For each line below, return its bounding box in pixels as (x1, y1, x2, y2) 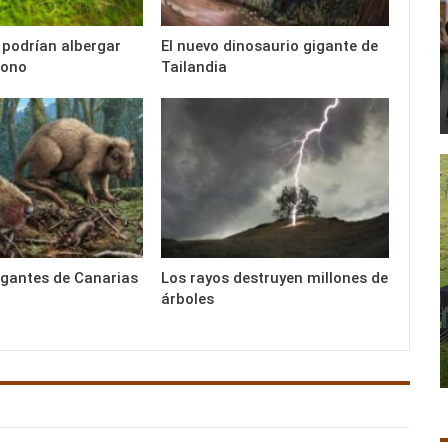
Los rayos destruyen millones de (161, 268, 389, 287)
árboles (161, 289, 215, 308)
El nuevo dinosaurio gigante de (161, 37, 379, 56)
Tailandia (161, 58, 228, 77)
